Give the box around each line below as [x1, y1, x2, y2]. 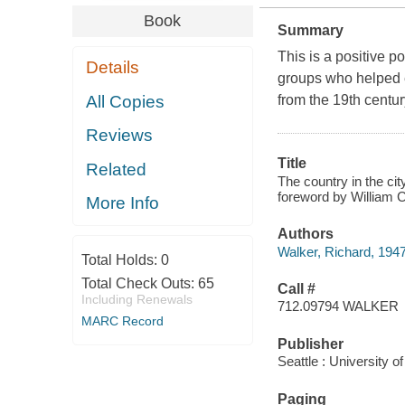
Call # [277, 280, 316, 297]
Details [86, 58, 140, 78]
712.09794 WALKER [277, 298, 399, 315]
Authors [277, 226, 334, 242]
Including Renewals [80, 291, 193, 306]
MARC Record [80, 313, 164, 328]
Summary [277, 23, 344, 39]
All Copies [86, 91, 165, 111]
